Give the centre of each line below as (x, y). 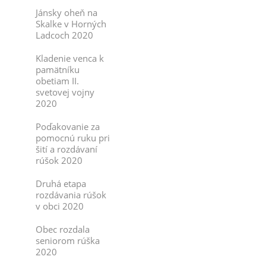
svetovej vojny (65, 92)
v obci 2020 (60, 206)
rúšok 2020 (59, 160)
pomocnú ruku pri (73, 138)
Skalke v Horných (71, 24)
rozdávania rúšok (71, 195)
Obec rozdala (63, 229)
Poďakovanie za (68, 126)
